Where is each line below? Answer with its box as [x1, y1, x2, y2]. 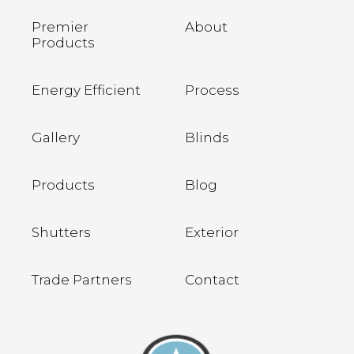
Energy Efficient [32, 82, 141, 99]
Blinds [185, 130, 229, 146]
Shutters [32, 224, 91, 241]
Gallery [32, 130, 80, 146]
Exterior [185, 224, 239, 241]
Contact [185, 272, 239, 288]
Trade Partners [32, 272, 132, 288]
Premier [32, 19, 88, 36]
